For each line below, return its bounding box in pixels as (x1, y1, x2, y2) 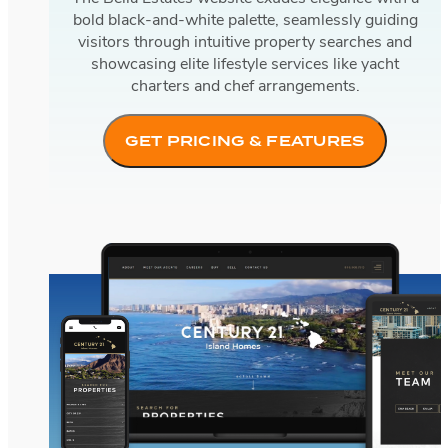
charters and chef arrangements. (130, 78, 360, 95)
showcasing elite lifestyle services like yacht (91, 56, 399, 73)
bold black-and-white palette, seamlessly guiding (72, 12, 418, 29)
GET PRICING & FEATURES (125, 130, 365, 151)
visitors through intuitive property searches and (78, 34, 412, 51)
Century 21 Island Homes (49, 245, 230, 262)
